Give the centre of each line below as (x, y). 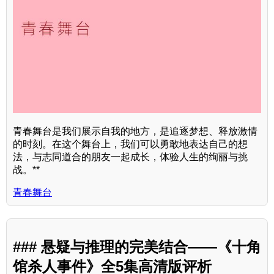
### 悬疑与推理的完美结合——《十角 (137, 247)
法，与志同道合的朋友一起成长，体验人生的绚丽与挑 (130, 157)
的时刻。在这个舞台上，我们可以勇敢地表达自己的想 (130, 144)
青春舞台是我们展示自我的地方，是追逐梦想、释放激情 (135, 131)
